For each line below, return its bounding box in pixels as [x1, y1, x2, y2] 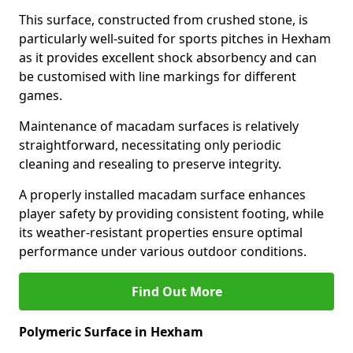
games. [19, 87, 62, 104]
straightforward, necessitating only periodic [19, 136, 281, 154]
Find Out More [131, 283, 222, 300]
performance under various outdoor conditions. [19, 243, 307, 260]
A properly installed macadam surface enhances [19, 186, 306, 203]
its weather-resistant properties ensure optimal [19, 224, 303, 241]
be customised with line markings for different [19, 68, 296, 85]
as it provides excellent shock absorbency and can [19, 49, 317, 66]
